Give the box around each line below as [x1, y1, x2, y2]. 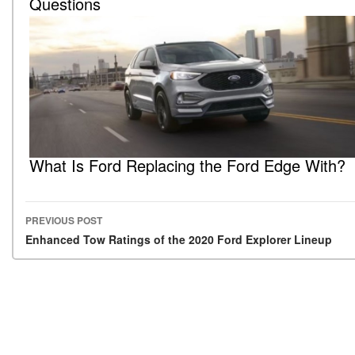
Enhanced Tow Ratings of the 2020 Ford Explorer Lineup [25, 231, 332, 248]
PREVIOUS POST [25, 213, 102, 228]
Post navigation [25, 229, 177, 259]
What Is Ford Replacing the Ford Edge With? [29, 154, 345, 177]
